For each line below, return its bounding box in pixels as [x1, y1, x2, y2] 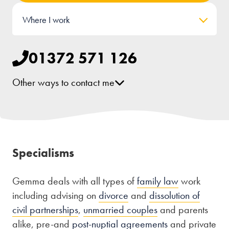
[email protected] [29, 97, 98, 110]
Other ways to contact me [12, 75, 114, 89]
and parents [157, 202, 208, 216]
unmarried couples [83, 202, 157, 216]
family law [137, 174, 178, 188]
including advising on [12, 188, 99, 202]
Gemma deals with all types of [12, 174, 137, 188]
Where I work [22, 13, 70, 26]
